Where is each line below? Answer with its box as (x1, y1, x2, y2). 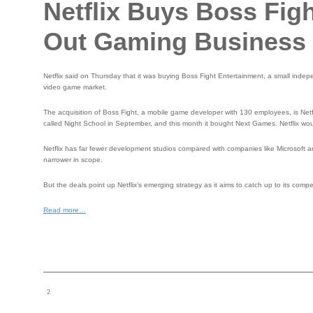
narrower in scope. (43, 156, 103, 164)
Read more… (43, 206, 86, 214)
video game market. (43, 83, 107, 92)
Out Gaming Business (43, 27, 306, 57)
